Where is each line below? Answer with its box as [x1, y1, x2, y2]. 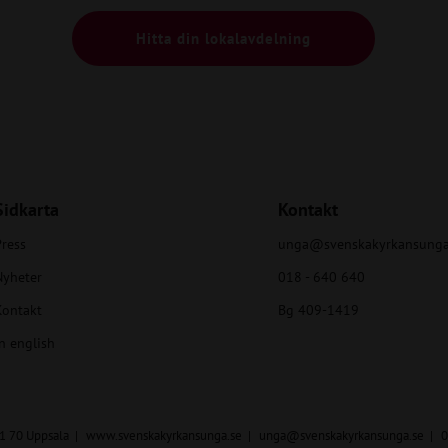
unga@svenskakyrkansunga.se [258, 427, 427, 445]
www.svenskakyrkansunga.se [85, 427, 245, 445]
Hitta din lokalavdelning [136, 28, 312, 48]
